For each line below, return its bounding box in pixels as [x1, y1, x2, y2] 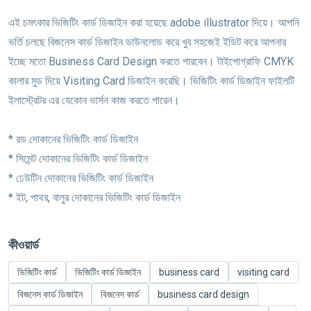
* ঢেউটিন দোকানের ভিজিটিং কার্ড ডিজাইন [8, 171, 153, 185]
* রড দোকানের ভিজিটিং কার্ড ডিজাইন [8, 133, 138, 146]
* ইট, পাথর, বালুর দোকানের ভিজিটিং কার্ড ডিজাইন [8, 191, 180, 205]
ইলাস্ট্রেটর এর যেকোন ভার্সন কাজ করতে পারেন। [8, 94, 180, 108]
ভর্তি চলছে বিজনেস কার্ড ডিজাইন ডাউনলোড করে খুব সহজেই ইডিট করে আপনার [8, 35, 286, 49]
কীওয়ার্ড [8, 237, 39, 252]
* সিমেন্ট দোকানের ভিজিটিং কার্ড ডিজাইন [8, 152, 148, 166]
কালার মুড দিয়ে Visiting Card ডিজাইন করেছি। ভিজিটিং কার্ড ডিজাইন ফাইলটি [8, 74, 294, 88]
